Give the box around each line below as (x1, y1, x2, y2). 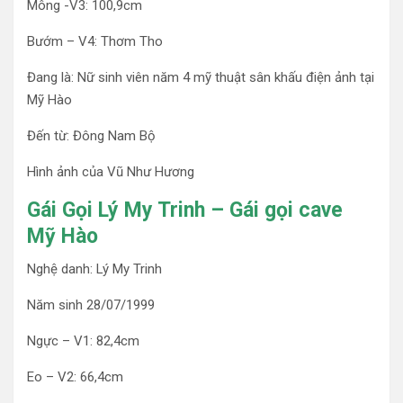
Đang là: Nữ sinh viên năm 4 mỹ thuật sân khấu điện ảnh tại (27, 69, 374, 86)
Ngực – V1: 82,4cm (27, 333, 139, 350)
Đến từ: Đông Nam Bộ (27, 128, 156, 145)
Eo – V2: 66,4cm (27, 369, 123, 386)
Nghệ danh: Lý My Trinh (27, 261, 162, 278)
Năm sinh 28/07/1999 (27, 297, 155, 314)
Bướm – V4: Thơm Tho (27, 33, 163, 50)
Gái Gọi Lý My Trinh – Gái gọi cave (27, 198, 343, 223)
